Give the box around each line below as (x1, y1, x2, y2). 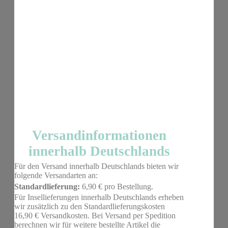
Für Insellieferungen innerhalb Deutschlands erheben (14, 192, 184, 202)
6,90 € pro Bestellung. (80, 182, 153, 191)
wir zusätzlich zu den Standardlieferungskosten (14, 202, 165, 211)
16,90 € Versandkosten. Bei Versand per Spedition (14, 211, 176, 220)
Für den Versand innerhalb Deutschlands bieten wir (14, 162, 179, 171)
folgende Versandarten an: (14, 171, 98, 180)
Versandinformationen (32, 128, 166, 144)
